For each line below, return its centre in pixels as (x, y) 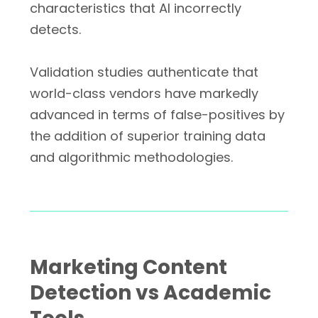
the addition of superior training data (148, 136)
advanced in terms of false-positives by (157, 115)
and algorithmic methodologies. (131, 157)
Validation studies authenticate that (144, 72)
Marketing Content (128, 267)
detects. (55, 29)
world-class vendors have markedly (144, 93)
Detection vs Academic (150, 293)
